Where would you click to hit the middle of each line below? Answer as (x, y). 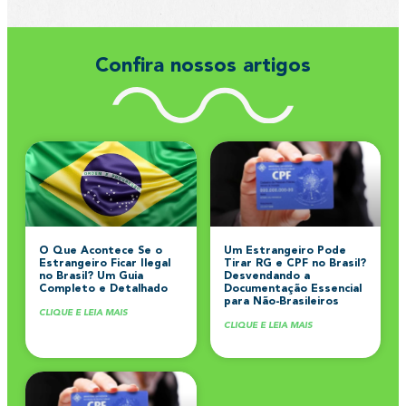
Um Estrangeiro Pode (285, 251)
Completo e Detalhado (103, 289)
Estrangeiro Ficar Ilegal (105, 263)
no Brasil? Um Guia (91, 276)
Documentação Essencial (292, 289)
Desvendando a (266, 276)
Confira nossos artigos (203, 66)
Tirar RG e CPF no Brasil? (295, 263)
